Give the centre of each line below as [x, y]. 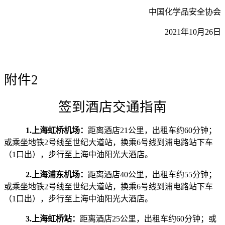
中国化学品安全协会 [185, 12]
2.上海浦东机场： [57, 175]
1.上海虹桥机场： [57, 131]
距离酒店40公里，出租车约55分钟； [152, 175]
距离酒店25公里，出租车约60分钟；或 [148, 219]
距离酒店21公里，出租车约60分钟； [152, 131]
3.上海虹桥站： [52, 219]
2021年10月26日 [193, 32]
